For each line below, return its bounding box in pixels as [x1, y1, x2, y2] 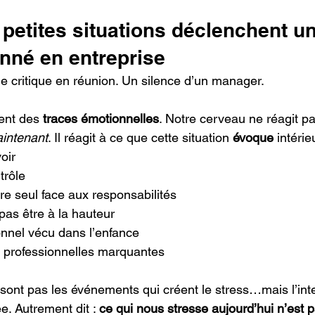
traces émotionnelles [43, 111, 159, 127]
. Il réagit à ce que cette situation [48, 130, 233, 146]
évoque [233, 130, 274, 146]
